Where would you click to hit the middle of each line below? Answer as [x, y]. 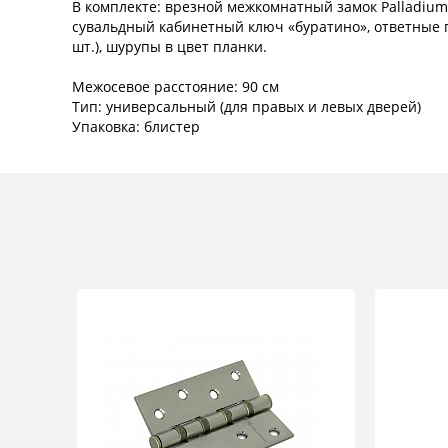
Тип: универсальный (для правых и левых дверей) [246, 107]
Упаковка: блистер [136, 127]
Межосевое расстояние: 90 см [175, 87]
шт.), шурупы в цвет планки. [171, 47]
